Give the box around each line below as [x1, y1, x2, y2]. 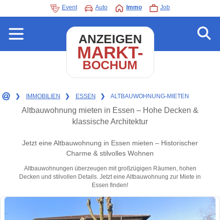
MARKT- [77, 43, 143, 62]
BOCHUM [82, 58, 137, 72]
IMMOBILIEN [26, 93, 60, 100]
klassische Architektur [72, 117, 148, 126]
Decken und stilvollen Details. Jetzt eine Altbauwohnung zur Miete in [19, 173, 201, 181]
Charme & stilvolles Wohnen [66, 149, 154, 158]
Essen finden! [92, 182, 128, 189]
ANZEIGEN [78, 32, 142, 46]
